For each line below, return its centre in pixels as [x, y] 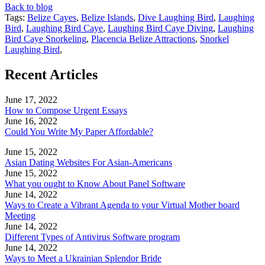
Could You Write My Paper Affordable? [79, 131]
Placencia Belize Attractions [143, 38]
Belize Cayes [52, 17]
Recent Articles [51, 74]
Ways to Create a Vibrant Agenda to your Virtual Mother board [122, 205]
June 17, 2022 [31, 99]
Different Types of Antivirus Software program [92, 237]
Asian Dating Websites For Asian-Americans [88, 162]
